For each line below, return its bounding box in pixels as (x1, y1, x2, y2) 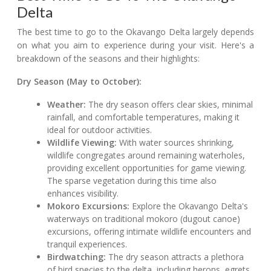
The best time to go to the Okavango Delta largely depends (17, 26, 254, 38)
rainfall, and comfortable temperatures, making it (47, 111, 240, 123)
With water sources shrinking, (117, 137, 235, 149)
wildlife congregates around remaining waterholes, (47, 149, 246, 162)
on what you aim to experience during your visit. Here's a (17, 39, 254, 51)
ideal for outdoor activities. (47, 124, 152, 136)
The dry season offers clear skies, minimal (86, 99, 253, 111)
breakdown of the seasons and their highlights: (17, 53, 200, 65)
